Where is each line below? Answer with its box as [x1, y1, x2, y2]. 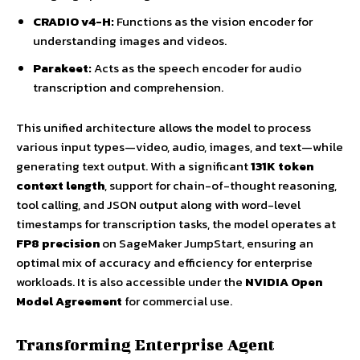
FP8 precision [16, 234, 100, 253]
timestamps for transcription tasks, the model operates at [16, 215, 336, 234]
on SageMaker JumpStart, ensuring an [100, 234, 313, 253]
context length [16, 176, 104, 195]
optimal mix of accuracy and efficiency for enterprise [16, 253, 313, 272]
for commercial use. [122, 292, 232, 311]
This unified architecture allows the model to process [16, 118, 311, 137]
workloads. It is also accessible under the [16, 272, 245, 292]
